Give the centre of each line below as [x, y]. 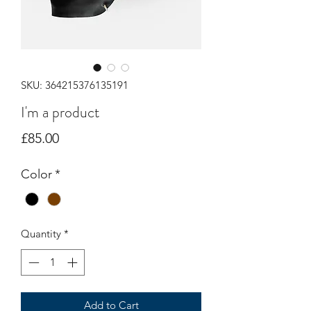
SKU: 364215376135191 [75, 85]
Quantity [41, 233]
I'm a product [60, 112]
